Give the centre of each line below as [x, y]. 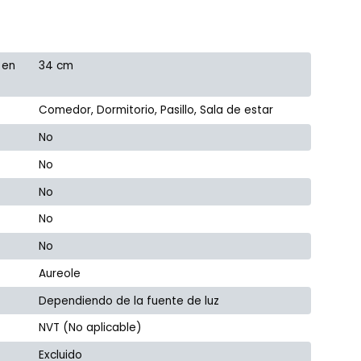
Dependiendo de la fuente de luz [129, 301]
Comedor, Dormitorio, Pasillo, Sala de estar [156, 110]
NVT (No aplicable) [91, 328]
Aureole [60, 273]
